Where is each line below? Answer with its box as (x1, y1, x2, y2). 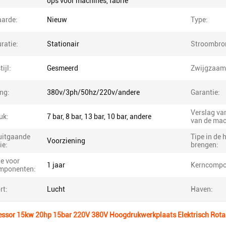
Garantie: (191, 88, 220, 96)
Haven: (191, 185, 213, 193)
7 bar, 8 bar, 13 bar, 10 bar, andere (47, 112, 151, 121)
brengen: (191, 141, 218, 149)
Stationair (47, 40, 79, 48)
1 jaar (47, 161, 65, 169)
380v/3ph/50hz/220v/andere (47, 88, 140, 96)
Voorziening (47, 137, 85, 145)
